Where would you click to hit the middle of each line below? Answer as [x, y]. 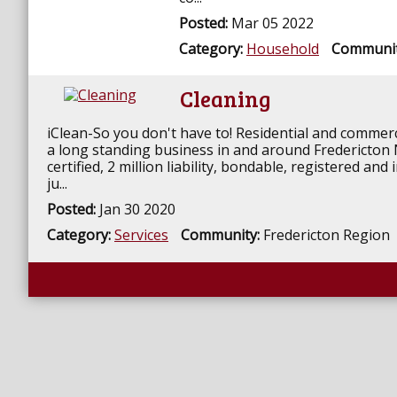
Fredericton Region [327, 234]
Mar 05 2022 [272, 23]
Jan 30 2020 [137, 209]
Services [141, 234]
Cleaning [226, 98]
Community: [222, 234]
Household [283, 48]
